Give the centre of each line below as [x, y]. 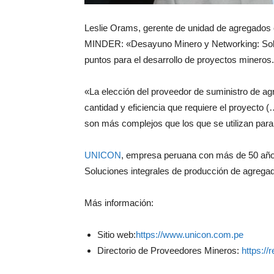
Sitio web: [117, 234]
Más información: [119, 202]
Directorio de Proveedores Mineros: [168, 250]
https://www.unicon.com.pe [190, 234]
